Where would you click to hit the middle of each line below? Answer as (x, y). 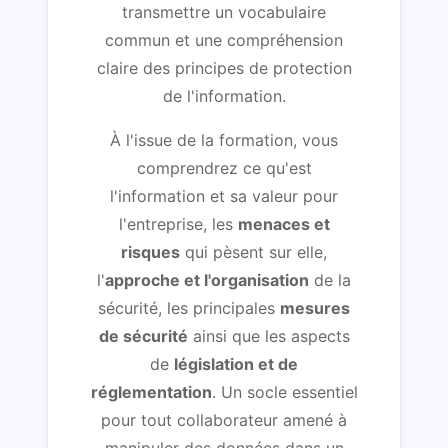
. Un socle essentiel (284, 391)
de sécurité (143, 335)
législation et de (236, 363)
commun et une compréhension (224, 39)
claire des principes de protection (224, 67)
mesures (315, 307)
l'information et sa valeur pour (224, 195)
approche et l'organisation (207, 279)
